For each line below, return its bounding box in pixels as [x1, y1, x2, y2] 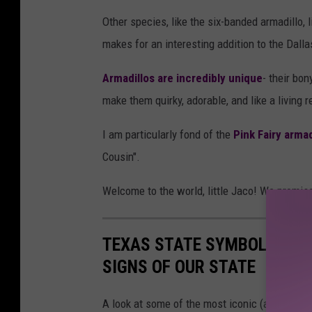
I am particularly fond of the [102, 127, 233, 142]
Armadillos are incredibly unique [102, 71, 263, 86]
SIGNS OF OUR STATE [102, 256, 256, 277]
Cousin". [102, 150, 140, 164]
